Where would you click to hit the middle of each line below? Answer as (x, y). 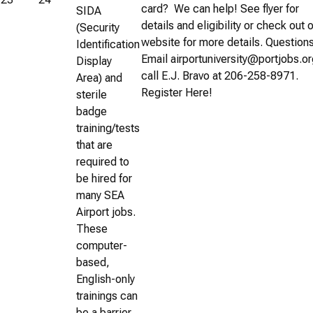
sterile (92, 94)
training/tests (108, 128)
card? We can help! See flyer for (220, 8)
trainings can (107, 296)
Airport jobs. (107, 212)
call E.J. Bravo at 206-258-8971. (220, 75)
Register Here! (177, 92)
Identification (108, 44)
